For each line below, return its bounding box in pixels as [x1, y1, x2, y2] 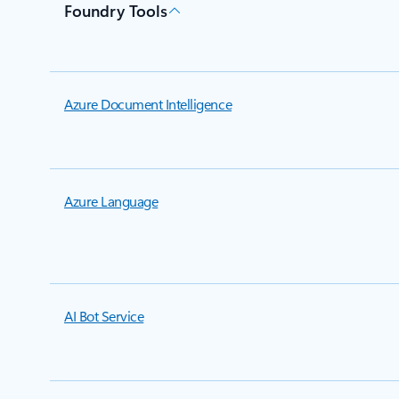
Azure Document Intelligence [64, 94, 232, 113]
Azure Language [64, 191, 159, 210]
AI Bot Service [64, 306, 144, 325]
